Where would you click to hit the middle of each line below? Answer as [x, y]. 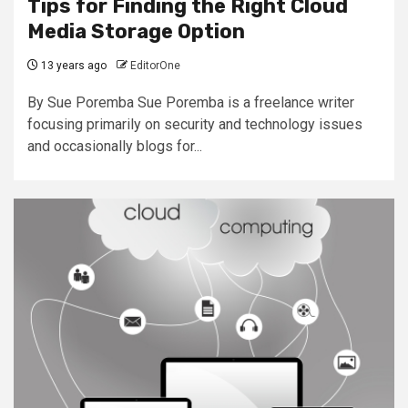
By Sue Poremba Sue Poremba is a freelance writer [191, 102]
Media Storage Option [136, 31]
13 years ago [72, 65]
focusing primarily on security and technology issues [195, 124]
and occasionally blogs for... [115, 146]
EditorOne [155, 65]
